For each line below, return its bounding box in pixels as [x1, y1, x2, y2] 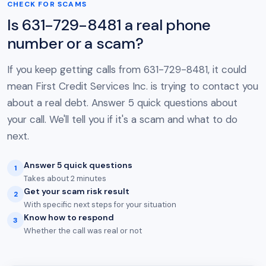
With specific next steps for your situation [24, 199, 176, 210]
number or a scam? [7, 33, 144, 53]
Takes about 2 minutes [24, 173, 106, 183]
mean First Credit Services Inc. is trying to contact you [7, 80, 258, 93]
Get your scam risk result [24, 186, 129, 197]
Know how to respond [24, 212, 114, 223]
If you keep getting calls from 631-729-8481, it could [7, 63, 246, 76]
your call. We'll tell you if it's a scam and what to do [7, 113, 237, 126]
